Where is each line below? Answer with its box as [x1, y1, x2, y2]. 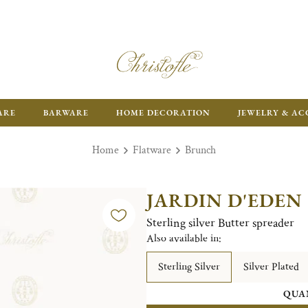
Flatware [133, 143, 171, 157]
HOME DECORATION [116, 107, 210, 118]
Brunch [185, 143, 216, 157]
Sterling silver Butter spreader [146, 215, 294, 231]
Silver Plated [243, 260, 299, 274]
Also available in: [146, 232, 221, 246]
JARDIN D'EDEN [146, 188, 302, 212]
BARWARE [43, 107, 89, 118]
